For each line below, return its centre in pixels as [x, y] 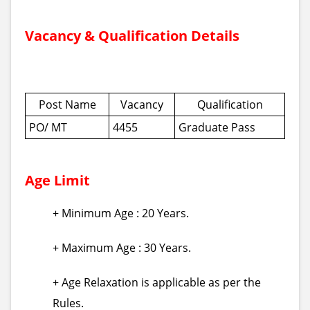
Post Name [67, 104]
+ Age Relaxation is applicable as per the [157, 282]
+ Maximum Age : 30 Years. [122, 248]
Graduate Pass [217, 127]
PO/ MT [48, 127]
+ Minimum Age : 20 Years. [121, 213]
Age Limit [57, 180]
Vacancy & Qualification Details [132, 36]
